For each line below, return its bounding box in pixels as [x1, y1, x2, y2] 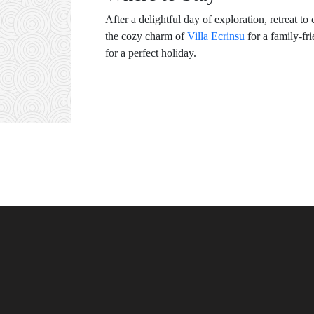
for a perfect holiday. [105, 47, 196, 59]
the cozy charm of [105, 30, 187, 42]
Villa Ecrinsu [187, 30, 245, 42]
